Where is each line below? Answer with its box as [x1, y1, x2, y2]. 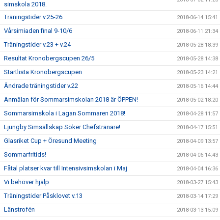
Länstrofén [4, 205, 35, 213]
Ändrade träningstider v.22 [4, 82, 78, 89]
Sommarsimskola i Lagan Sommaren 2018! [4, 109, 125, 117]
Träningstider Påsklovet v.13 [4, 192, 82, 199]
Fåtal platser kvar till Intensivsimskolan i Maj [4, 164, 127, 172]
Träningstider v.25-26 [4, 13, 62, 21]
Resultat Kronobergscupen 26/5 [4, 54, 94, 62]
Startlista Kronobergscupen [4, 68, 82, 76]
